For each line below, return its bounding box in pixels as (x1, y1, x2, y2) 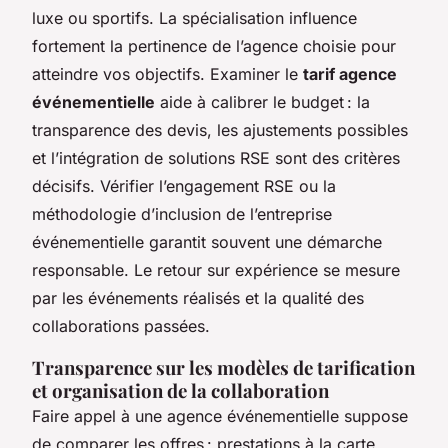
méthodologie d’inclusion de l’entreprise (32, 203, 332, 224)
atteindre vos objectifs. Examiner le (32, 63, 303, 84)
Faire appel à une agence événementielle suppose (32, 405, 408, 426)
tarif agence (303, 63, 397, 84)
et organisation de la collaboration (32, 377, 329, 403)
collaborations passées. (32, 315, 210, 336)
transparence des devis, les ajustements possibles (32, 119, 408, 140)
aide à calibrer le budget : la (155, 91, 370, 112)
